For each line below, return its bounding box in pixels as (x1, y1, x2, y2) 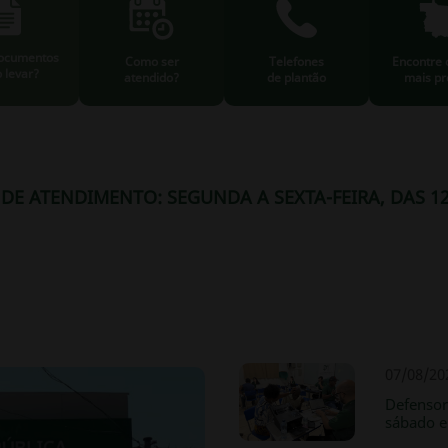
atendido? (124, 69, 179, 86)
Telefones (269, 53, 324, 70)
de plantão (267, 69, 326, 86)
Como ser (124, 53, 179, 70)
